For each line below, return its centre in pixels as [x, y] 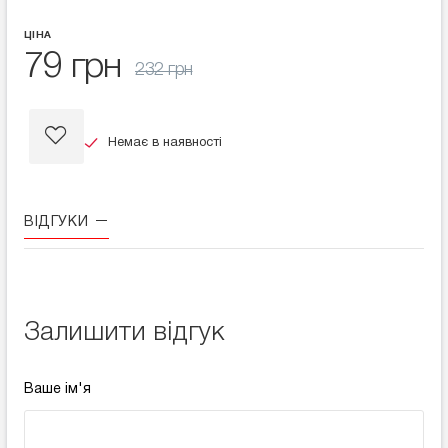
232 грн [164, 70]
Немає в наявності [163, 143]
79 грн [72, 67]
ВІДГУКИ [58, 222]
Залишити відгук [124, 333]
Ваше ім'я [57, 389]
